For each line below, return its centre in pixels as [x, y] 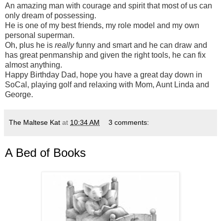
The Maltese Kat [35, 123]
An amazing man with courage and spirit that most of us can [109, 6]
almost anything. [34, 65]
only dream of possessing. [51, 16]
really [64, 45]
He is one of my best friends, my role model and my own [102, 26]
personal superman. [40, 36]
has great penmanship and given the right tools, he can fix [105, 55]
